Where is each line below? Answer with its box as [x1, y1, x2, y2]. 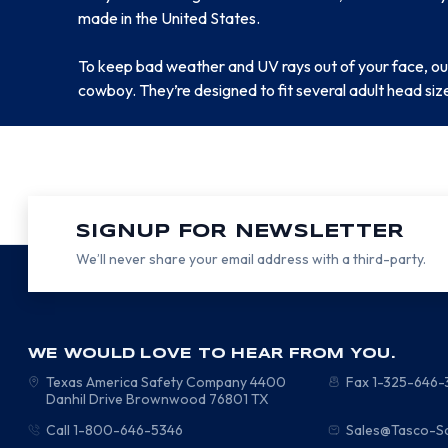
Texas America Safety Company [46, 372, 248, 391]
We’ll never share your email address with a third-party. [76, 249, 427, 268]
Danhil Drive [46, 389, 124, 408]
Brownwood [123, 389, 207, 408]
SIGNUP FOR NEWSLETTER [76, 222, 405, 241]
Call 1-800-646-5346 [46, 420, 184, 439]
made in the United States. [78, 7, 260, 28]
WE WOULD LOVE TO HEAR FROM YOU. [28, 346, 395, 361]
